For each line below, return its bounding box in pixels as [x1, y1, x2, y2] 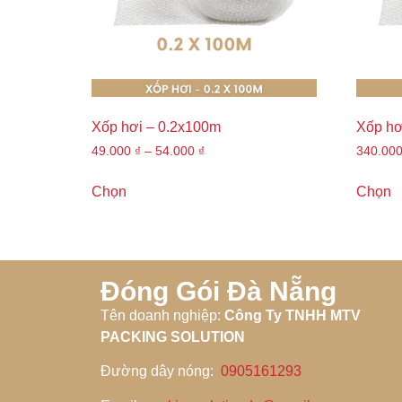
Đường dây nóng [100, 363, 210, 380]
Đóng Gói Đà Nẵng [100, 276, 336, 307]
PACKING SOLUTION [100, 329, 245, 345]
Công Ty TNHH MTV [221, 308, 364, 324]
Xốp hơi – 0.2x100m [92, 119, 221, 135]
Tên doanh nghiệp [100, 308, 217, 324]
